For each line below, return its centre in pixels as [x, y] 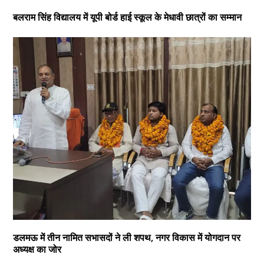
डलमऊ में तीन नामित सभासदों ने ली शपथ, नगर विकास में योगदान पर [126, 238]
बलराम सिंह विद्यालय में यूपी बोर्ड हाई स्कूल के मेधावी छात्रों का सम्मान [127, 17]
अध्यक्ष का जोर [37, 250]
